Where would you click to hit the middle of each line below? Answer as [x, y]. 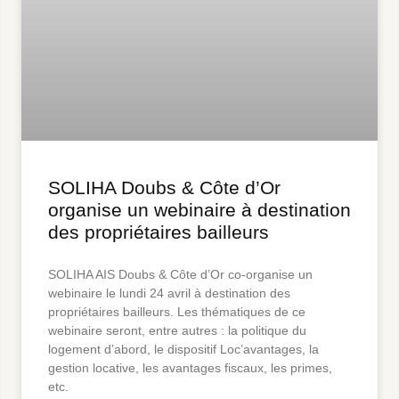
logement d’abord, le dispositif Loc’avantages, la [183, 349]
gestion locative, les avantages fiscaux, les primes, [190, 367]
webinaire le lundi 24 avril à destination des [169, 293]
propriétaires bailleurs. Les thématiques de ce [177, 311]
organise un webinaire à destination [199, 209]
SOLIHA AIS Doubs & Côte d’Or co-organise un [180, 274]
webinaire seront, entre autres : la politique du [177, 330]
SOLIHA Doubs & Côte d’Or [164, 187]
